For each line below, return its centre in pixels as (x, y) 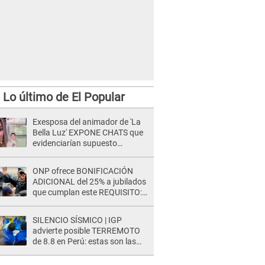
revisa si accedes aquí (72, 203)
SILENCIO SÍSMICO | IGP (77, 220)
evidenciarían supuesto (75, 143)
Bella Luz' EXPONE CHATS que (88, 132)
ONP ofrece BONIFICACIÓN (83, 171)
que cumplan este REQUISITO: (87, 192)
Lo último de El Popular (64, 97)
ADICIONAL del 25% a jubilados (89, 182)
